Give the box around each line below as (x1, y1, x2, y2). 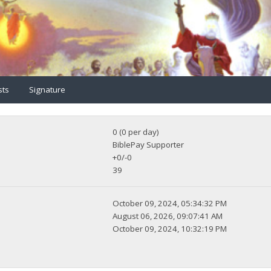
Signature (29, 83, 65, 95)
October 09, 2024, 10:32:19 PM (113, 223, 227, 235)
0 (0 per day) (113, 126, 160, 138)
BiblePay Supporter (113, 139, 184, 151)
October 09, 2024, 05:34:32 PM (113, 198, 227, 209)
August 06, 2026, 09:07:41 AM (113, 211, 223, 222)
